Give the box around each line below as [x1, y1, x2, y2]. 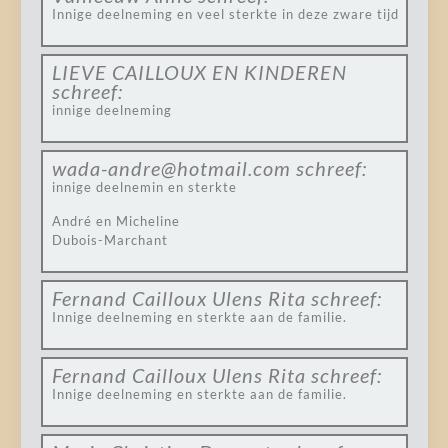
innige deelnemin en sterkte [51, 179, 237, 195]
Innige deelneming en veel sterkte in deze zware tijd [51, 6, 399, 22]
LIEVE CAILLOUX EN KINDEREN [51, 60, 347, 84]
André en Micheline [51, 213, 180, 229]
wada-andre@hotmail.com [51, 156, 291, 180]
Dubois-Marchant [51, 232, 168, 248]
